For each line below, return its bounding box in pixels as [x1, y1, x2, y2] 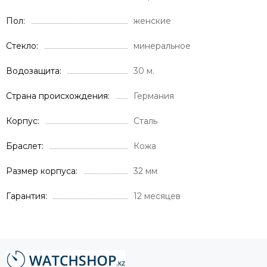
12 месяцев [133, 190, 181, 201]
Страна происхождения [6, 90, 108, 101]
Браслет [6, 140, 42, 151]
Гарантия [6, 190, 45, 201]
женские [133, 15, 171, 26]
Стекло [6, 40, 36, 51]
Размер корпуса [6, 165, 76, 176]
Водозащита [6, 65, 60, 76]
